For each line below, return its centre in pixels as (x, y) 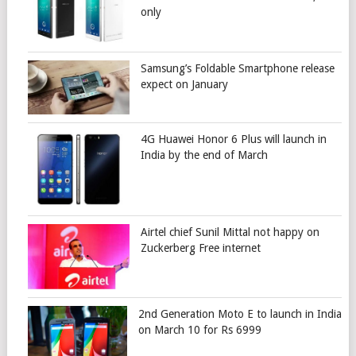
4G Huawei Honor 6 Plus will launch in (233, 139)
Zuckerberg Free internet (200, 248)
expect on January (184, 84)
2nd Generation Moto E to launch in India (240, 314)
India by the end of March (204, 155)
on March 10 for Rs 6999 (199, 330)
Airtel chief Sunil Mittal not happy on (230, 232)
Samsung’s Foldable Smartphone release (237, 68)
